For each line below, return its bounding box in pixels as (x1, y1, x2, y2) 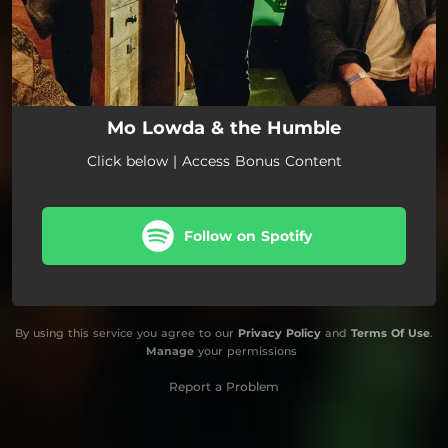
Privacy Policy (238, 325, 321, 340)
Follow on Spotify (183, 226, 312, 245)
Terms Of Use (351, 325, 430, 340)
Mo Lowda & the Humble (107, 116, 341, 139)
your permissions (193, 343, 297, 358)
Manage (145, 343, 194, 358)
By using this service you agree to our (15, 325, 238, 340)
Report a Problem (169, 378, 279, 394)
